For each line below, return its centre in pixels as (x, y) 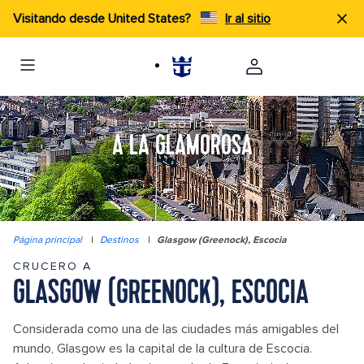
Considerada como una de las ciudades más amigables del (176, 329)
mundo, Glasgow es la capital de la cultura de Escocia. (162, 349)
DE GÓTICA (182, 125)
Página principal (48, 240)
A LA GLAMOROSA (182, 147)
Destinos (119, 240)
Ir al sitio (248, 19)
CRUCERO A (52, 266)
